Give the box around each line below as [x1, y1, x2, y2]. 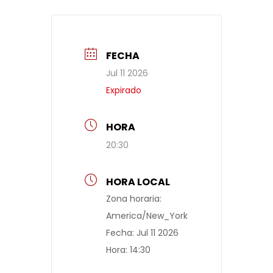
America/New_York [106, 209, 188, 222]
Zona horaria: [106, 192, 161, 205]
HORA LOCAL [106, 174, 170, 189]
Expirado [106, 83, 141, 96]
